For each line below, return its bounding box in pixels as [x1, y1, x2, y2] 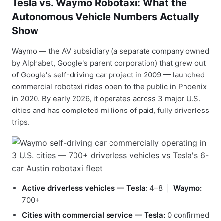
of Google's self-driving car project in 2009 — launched [12, 70, 205, 79]
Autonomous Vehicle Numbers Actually [12, 11, 199, 23]
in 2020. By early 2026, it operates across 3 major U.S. [12, 94, 200, 103]
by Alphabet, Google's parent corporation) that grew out [12, 58, 206, 68]
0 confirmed [165, 210, 209, 220]
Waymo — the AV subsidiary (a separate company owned [12, 46, 209, 56]
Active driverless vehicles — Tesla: [22, 184, 147, 193]
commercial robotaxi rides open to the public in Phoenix [12, 82, 207, 91]
